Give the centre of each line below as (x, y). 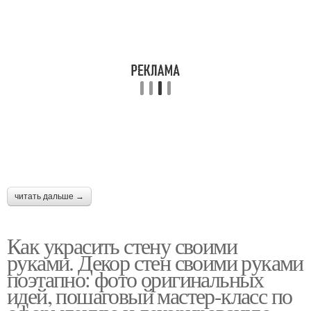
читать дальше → (49, 196)
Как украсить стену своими (122, 245)
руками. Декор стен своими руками (155, 262)
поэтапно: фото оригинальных (135, 279)
